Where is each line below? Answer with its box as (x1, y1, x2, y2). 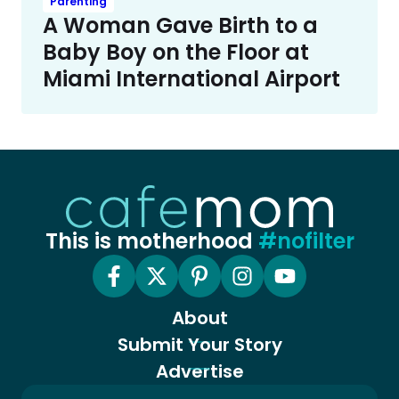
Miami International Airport (43, 63, 340, 94)
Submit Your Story (117, 331, 282, 357)
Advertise (155, 358, 244, 384)
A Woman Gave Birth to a (43, 10, 318, 40)
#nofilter (257, 225, 354, 256)
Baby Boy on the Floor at (43, 37, 309, 67)
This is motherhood (45, 225, 258, 256)
